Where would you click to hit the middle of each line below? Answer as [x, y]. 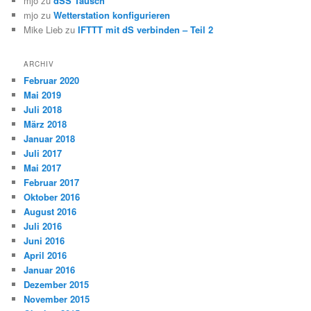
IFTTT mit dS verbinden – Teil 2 [146, 30]
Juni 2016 [44, 241]
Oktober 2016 [52, 197]
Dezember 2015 [57, 285]
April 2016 [45, 255]
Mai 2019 [43, 95]
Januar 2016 [50, 270]
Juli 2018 [43, 110]
